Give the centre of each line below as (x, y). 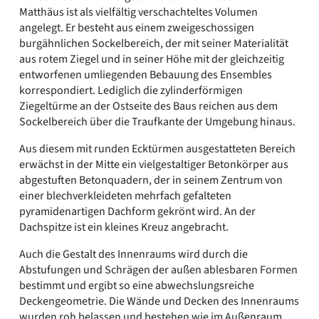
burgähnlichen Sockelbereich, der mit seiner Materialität (154, 43)
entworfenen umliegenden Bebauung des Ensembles (146, 74)
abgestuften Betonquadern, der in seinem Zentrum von (151, 180)
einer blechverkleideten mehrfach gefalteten (125, 195)
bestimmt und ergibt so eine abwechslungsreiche (137, 285)
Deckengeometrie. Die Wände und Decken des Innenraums (159, 301)
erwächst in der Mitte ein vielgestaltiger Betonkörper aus (154, 164)
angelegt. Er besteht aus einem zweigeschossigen (137, 27)
